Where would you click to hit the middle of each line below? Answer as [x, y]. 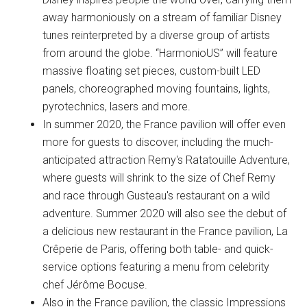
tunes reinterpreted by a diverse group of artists [157, 35]
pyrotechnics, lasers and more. [117, 107]
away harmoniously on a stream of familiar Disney [162, 17]
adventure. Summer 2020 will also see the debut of [165, 213]
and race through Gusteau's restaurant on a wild [157, 196]
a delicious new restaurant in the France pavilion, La [165, 231]
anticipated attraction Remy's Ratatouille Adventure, [167, 160]
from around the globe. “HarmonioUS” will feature [160, 53]
